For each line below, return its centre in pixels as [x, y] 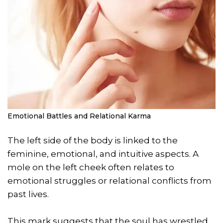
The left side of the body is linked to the [93, 141]
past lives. [28, 194]
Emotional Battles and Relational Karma [79, 116]
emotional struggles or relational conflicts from [110, 181]
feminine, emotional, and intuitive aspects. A [103, 154]
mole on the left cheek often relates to [91, 167]
